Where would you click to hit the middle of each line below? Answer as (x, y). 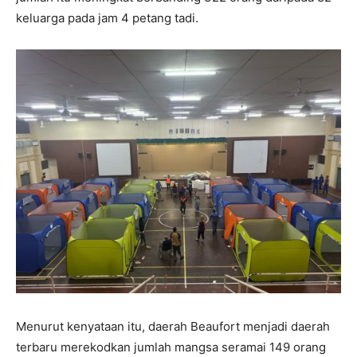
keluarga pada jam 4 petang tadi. (107, 18)
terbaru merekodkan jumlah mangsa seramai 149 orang (171, 347)
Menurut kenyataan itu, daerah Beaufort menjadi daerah (173, 327)
